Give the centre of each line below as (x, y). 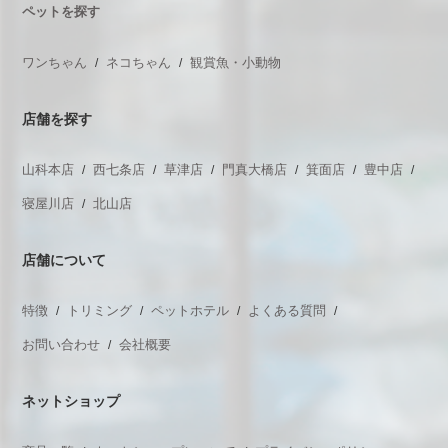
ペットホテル (190, 310)
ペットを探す (61, 11)
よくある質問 (287, 310)
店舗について (64, 260)
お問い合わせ (61, 344)
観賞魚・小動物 (236, 62)
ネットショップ (71, 401)
